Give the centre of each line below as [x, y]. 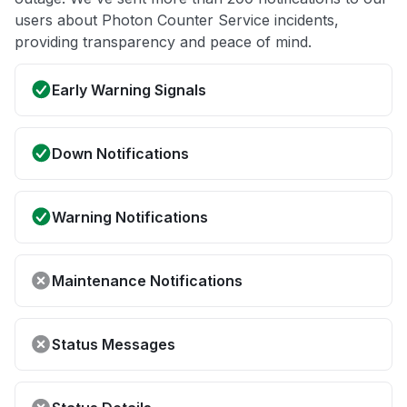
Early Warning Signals [129, 90]
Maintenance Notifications [147, 281]
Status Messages [114, 345]
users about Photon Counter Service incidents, [177, 20]
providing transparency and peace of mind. [163, 42]
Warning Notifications [130, 218]
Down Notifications [120, 154]
